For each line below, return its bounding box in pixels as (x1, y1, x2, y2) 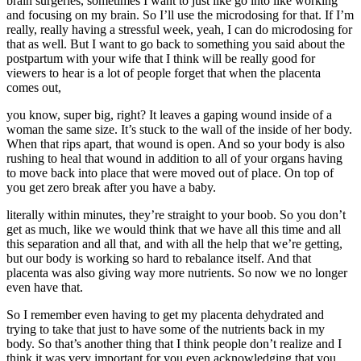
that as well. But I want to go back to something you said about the (6, 36, 345, 51)
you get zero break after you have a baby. (6, 180, 216, 194)
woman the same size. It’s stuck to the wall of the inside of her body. (6, 122, 352, 136)
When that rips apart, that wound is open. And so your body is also (6, 136, 345, 151)
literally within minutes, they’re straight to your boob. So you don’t (6, 207, 346, 222)
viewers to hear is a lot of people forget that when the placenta (6, 65, 321, 80)
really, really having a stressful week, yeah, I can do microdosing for (6, 22, 352, 36)
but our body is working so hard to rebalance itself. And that (6, 251, 311, 265)
